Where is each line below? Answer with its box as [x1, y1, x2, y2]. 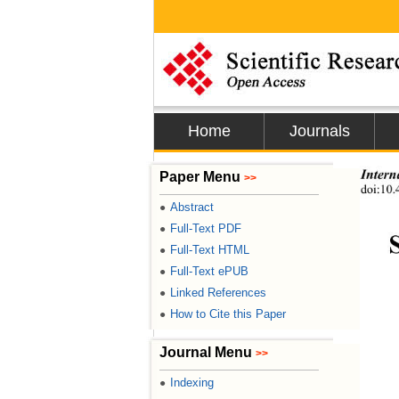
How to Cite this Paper [170, 307, 286, 321]
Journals [289, 122, 350, 140]
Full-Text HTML [170, 243, 249, 256]
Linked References [170, 286, 266, 299]
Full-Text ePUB [170, 265, 248, 278]
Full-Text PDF [170, 222, 241, 235]
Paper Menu [159, 169, 244, 184]
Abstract [170, 200, 214, 214]
